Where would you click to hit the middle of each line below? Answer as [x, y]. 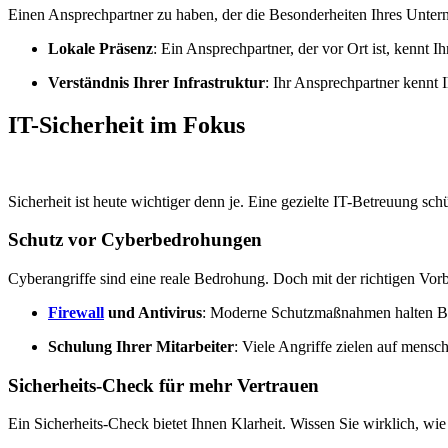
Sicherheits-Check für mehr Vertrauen [163, 385]
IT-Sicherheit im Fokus [126, 124]
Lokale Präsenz [100, 48]
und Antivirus [153, 312]
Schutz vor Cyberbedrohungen [135, 240]
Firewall [76, 312]
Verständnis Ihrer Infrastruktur [156, 82]
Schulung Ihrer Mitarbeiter [141, 346]
